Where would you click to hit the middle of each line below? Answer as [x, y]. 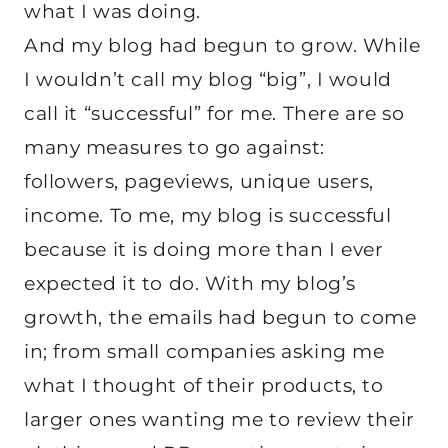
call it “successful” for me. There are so [214, 113]
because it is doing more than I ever [204, 249]
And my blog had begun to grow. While [222, 45]
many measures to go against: [174, 147]
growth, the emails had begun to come [220, 317]
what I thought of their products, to [204, 385]
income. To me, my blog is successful [208, 215]
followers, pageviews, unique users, [199, 181]
